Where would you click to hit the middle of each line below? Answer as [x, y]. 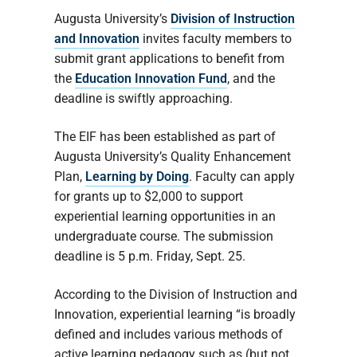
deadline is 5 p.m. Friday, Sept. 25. [150, 257]
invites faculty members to [216, 39]
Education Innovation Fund [151, 79]
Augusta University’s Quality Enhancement [173, 157]
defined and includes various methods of [169, 335]
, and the [251, 79]
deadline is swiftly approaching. [143, 99]
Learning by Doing [137, 177]
